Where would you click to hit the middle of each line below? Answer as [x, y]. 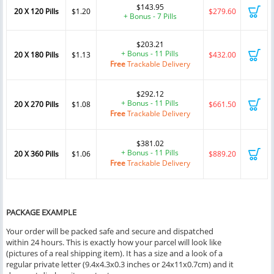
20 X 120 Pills [36, 12]
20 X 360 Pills [36, 154]
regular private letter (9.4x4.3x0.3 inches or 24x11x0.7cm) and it [120, 265]
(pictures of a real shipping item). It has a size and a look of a [114, 254]
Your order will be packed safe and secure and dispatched [110, 231]
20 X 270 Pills [36, 105]
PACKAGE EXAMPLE [41, 213]
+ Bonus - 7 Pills [150, 17]
